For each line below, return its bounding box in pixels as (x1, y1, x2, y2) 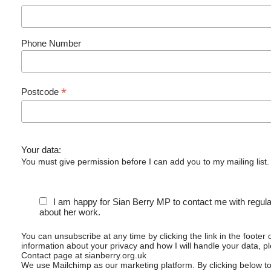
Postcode (21, 86, 61, 97)
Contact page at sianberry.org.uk (21, 250, 146, 261)
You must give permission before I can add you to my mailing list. (21, 157, 269, 167)
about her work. (39, 207, 100, 218)
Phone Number (21, 38, 81, 48)
